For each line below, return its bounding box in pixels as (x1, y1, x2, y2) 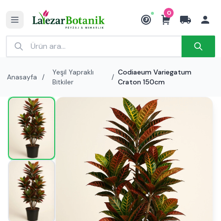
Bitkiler (52, 77, 74, 86)
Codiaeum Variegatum (117, 68, 191, 76)
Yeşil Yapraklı (52, 68, 94, 76)
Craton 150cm (117, 77, 165, 86)
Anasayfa (6, 73, 37, 81)
